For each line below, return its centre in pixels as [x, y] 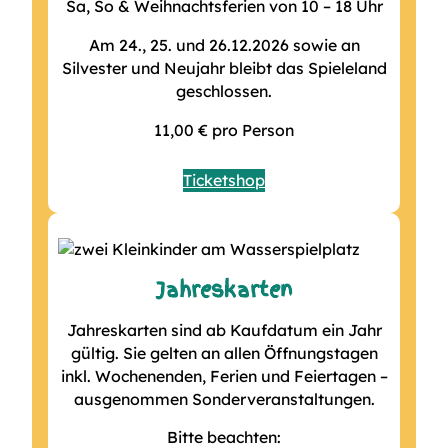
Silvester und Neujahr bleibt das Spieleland [224, 67]
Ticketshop [224, 179]
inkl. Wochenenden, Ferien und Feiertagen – [224, 375]
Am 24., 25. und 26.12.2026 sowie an [224, 44]
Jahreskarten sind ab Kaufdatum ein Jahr [224, 329]
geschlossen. [224, 90]
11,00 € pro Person [224, 129]
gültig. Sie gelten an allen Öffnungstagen [224, 352]
